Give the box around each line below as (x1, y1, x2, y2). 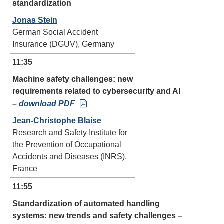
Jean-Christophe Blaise (12, 116, 101, 125)
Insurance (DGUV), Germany (12, 40, 114, 48)
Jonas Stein (12, 16, 57, 24)
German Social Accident (12, 28, 98, 36)
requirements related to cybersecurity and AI (12, 87, 180, 95)
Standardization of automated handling (12, 199, 160, 208)
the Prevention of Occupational (12, 140, 121, 149)
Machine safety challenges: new (12, 75, 133, 83)
